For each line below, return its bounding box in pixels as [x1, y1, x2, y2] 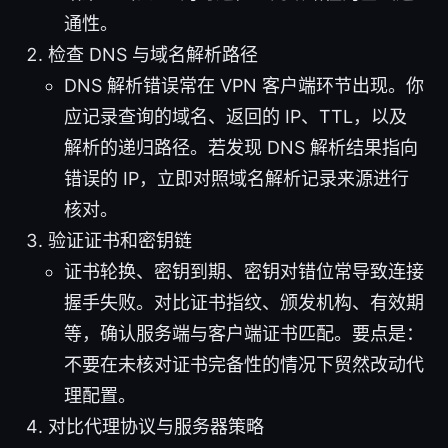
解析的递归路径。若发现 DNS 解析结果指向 [64, 136, 418, 158]
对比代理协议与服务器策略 [48, 415, 264, 437]
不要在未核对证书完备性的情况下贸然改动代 [64, 353, 424, 375]
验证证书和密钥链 [48, 229, 192, 251]
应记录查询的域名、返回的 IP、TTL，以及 [64, 105, 407, 127]
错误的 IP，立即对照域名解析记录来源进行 [64, 167, 409, 189]
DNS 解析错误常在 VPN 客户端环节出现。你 [64, 74, 424, 96]
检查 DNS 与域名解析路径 [48, 43, 258, 65]
